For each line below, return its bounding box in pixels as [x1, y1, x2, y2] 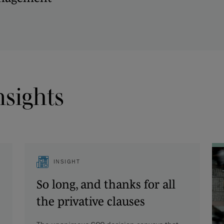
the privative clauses [36, 194, 145, 208]
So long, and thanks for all [36, 177, 175, 191]
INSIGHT [53, 157, 80, 165]
